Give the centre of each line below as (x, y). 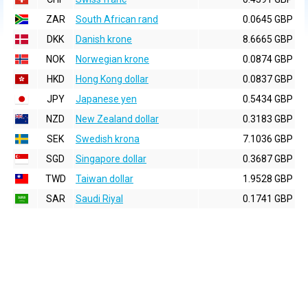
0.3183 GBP (268, 119)
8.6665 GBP (268, 39)
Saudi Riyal (99, 199)
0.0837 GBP (268, 79)
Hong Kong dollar (112, 79)
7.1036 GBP (268, 139)
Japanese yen (106, 99)
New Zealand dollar (117, 119)
